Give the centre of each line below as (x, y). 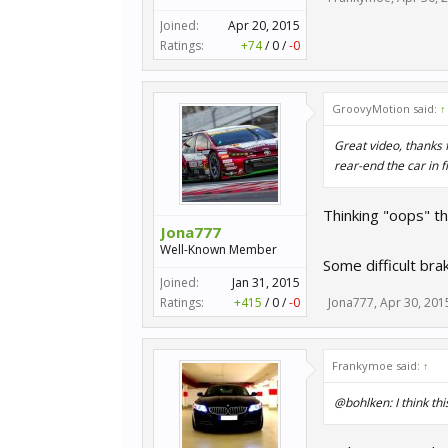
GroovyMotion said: (386, 108)
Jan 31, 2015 (266, 282)
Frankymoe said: (377, 365)
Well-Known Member (218, 249)
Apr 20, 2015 (264, 25)
